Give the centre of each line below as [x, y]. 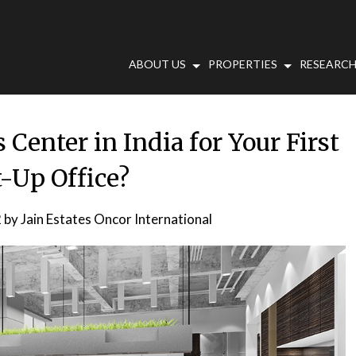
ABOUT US [157, 64]
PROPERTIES [243, 64]
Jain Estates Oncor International [116, 219]
